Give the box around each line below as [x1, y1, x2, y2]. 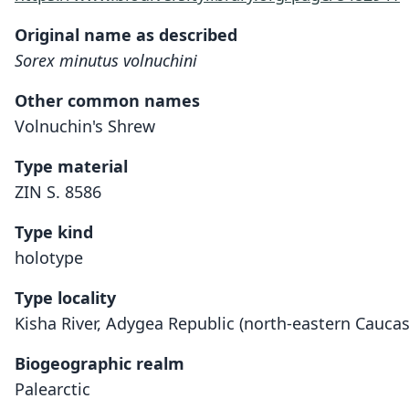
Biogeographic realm [15, 352, 184, 374]
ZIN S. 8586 [15, 181, 101, 203]
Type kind [15, 221, 93, 243]
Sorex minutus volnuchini [15, 49, 197, 71]
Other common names [15, 89, 200, 111]
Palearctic [15, 378, 90, 400]
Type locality [15, 287, 116, 309]
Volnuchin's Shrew [15, 115, 155, 137]
